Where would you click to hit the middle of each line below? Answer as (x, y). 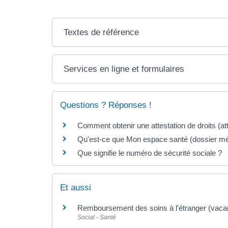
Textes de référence (102, 32)
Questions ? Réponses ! (106, 105)
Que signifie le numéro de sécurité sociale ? (150, 153)
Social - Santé (97, 217)
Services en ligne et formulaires (124, 69)
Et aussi (76, 187)
